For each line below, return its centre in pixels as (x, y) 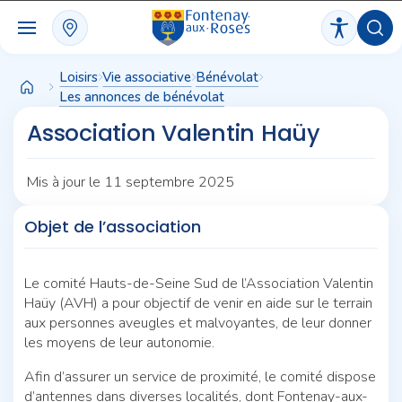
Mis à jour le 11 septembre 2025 (131, 182)
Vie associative (147, 77)
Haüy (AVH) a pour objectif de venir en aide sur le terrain (198, 303)
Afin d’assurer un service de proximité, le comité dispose (200, 376)
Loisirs (79, 77)
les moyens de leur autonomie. (119, 342)
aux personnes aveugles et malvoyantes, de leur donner (198, 323)
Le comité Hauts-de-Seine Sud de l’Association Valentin (199, 283)
